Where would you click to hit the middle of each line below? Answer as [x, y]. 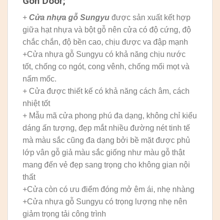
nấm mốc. [40, 79]
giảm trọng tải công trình [64, 214]
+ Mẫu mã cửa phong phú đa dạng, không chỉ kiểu [110, 116]
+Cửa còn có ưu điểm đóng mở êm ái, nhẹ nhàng [109, 190]
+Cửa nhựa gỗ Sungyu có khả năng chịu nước [104, 55]
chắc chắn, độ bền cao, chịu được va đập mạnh [105, 42]
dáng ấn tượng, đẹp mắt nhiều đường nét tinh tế [106, 128]
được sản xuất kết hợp [150, 18]
